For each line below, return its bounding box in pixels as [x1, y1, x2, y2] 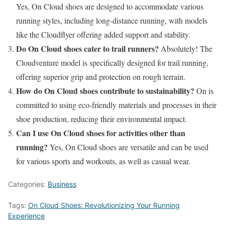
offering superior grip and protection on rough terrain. [16, 71, 185, 82]
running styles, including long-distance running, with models [16, 15, 207, 26]
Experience [8, 211, 45, 220]
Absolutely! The [159, 43, 212, 54]
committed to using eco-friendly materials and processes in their [16, 99, 216, 110]
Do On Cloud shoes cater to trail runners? [16, 42, 159, 54]
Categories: [8, 179, 48, 188]
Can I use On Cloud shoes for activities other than [16, 127, 185, 139]
